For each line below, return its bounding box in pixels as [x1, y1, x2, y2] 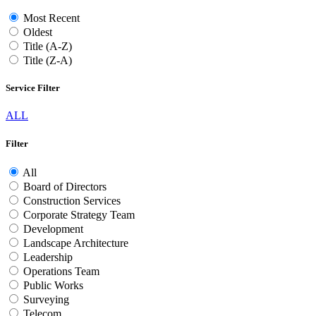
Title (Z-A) [23, 54, 72, 67]
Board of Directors [23, 180, 107, 193]
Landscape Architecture [23, 236, 128, 249]
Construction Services [23, 194, 121, 207]
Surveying [23, 293, 69, 305]
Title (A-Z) [23, 40, 72, 53]
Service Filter [6, 83, 60, 94]
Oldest [23, 26, 52, 39]
